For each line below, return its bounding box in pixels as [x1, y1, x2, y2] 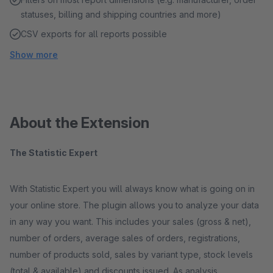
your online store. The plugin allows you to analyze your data [10, 200, 259, 210]
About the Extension [10, 114, 149, 132]
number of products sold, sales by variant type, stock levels [10, 249, 253, 260]
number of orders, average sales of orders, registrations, [10, 233, 240, 243]
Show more [10, 49, 58, 60]
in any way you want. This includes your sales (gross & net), [10, 216, 251, 227]
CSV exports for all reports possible [21, 29, 167, 39]
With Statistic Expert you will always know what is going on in [10, 183, 255, 194]
